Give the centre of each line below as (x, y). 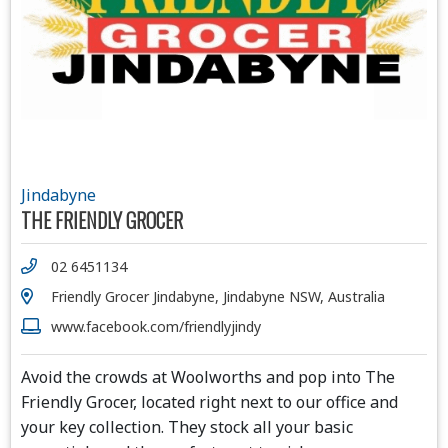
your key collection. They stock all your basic (187, 426)
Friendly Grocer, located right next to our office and (209, 401)
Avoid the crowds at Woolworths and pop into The (208, 376)
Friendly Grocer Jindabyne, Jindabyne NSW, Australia (218, 296)
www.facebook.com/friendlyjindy (156, 326)
